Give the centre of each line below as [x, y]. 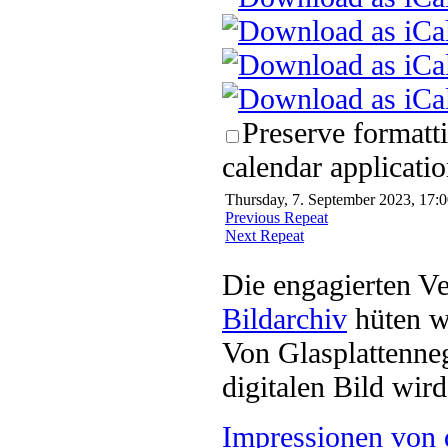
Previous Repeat [276, 217]
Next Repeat [264, 235]
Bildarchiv [284, 318]
